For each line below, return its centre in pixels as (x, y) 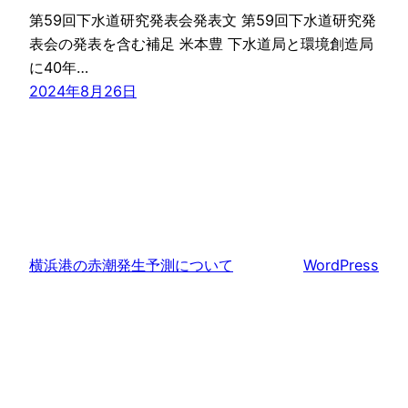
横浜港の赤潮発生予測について (131, 265)
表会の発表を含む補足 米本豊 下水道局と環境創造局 (201, 43)
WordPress (341, 265)
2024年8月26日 (83, 91)
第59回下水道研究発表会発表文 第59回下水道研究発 (203, 20)
